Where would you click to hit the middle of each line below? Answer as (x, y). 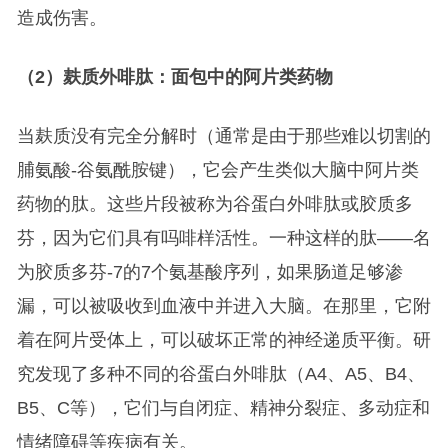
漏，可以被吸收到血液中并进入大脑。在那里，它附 (223, 306)
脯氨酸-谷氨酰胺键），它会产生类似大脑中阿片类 (217, 170)
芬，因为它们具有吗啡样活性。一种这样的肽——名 (223, 238)
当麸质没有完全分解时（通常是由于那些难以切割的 (223, 136)
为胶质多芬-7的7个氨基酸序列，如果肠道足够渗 (209, 272)
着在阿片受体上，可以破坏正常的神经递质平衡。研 (223, 340)
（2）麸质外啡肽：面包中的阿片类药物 (174, 77)
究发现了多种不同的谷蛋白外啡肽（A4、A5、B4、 (220, 374)
